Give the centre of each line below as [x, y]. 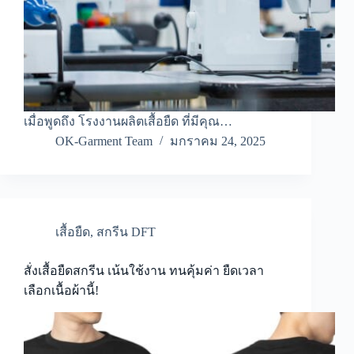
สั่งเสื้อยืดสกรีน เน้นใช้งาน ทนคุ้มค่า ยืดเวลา [144, 271]
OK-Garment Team [104, 141]
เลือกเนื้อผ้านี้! [61, 291]
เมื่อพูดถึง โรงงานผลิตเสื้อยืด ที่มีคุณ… [128, 122]
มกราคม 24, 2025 [218, 141]
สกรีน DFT [126, 232]
